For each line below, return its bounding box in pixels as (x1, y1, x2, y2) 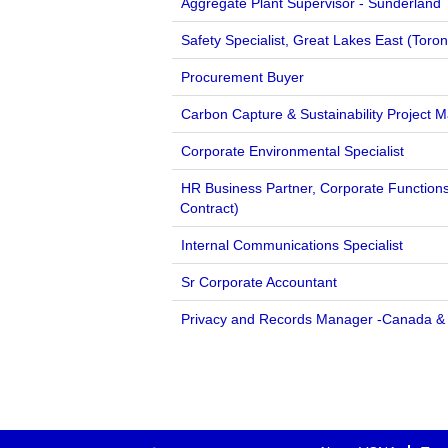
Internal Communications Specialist (181, 237, 403, 253)
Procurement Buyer (181, 69, 304, 85)
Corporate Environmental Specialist (181, 143, 404, 159)
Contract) (180, 200, 239, 216)
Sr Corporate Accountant (181, 274, 337, 290)
